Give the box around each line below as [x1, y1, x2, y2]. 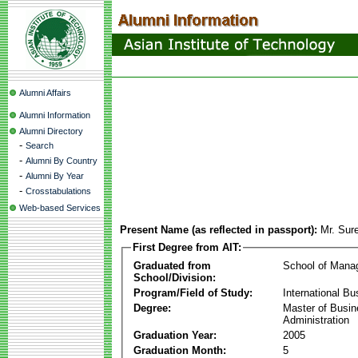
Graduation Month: [133, 344, 226, 356]
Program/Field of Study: [133, 286, 253, 299]
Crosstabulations [26, 186, 91, 196]
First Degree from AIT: [133, 241, 241, 253]
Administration [283, 313, 349, 326]
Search [26, 141, 54, 150]
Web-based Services [19, 203, 101, 213]
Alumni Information [19, 110, 90, 120]
